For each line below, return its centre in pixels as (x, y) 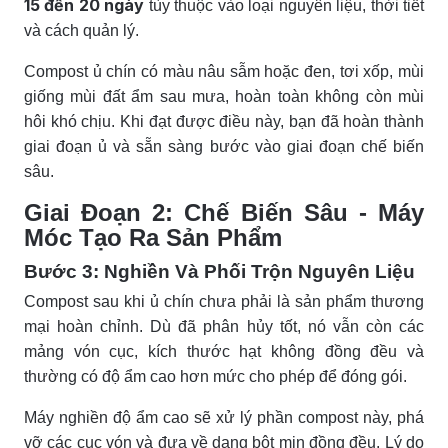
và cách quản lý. (81, 30)
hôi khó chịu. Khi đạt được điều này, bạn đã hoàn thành (224, 121)
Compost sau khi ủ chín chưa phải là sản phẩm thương (224, 301)
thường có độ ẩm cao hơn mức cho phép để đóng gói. (215, 376)
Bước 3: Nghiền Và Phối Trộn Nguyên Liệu (219, 271)
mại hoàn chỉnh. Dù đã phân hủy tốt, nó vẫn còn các (224, 326)
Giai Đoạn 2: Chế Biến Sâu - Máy (224, 212)
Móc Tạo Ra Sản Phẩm (153, 237)
